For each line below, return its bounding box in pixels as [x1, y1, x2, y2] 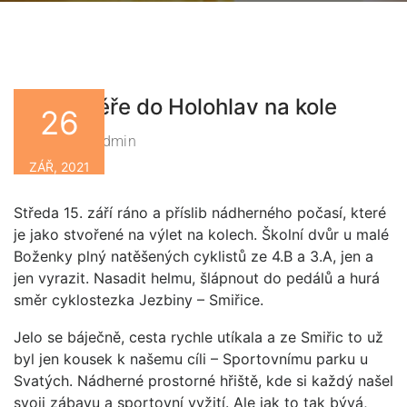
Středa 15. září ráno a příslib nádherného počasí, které [14, 203, 386, 222]
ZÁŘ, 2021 [28, 158, 90, 174]
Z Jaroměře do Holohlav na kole [14, 94, 337, 120]
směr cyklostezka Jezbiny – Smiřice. [14, 291, 263, 309]
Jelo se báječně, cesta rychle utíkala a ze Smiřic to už [14, 328, 383, 346]
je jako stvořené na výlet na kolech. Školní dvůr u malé [14, 225, 389, 243]
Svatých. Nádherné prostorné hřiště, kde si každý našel [14, 372, 393, 390]
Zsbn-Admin [54, 133, 136, 150]
